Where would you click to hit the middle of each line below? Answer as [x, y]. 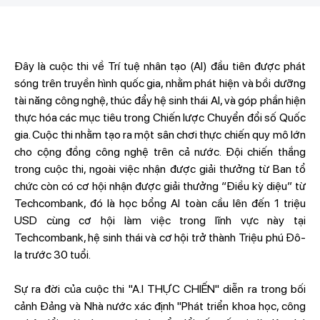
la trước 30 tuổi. [52, 255]
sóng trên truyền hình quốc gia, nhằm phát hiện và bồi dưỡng [160, 83]
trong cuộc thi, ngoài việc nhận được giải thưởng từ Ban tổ [160, 169]
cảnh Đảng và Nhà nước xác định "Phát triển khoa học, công [160, 306]
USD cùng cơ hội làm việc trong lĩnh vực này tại [160, 220]
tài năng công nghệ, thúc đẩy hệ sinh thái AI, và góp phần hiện [160, 100]
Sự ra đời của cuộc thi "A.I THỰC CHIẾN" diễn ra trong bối [160, 289]
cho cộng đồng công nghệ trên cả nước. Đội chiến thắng [160, 152]
